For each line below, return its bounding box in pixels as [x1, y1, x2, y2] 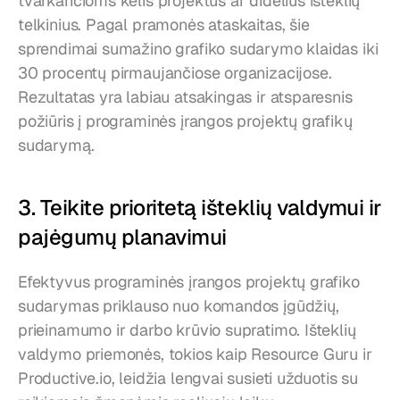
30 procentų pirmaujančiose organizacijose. [18, 62, 332, 84]
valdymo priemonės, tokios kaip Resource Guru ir [18, 344, 372, 365]
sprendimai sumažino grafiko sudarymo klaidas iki [18, 38, 379, 60]
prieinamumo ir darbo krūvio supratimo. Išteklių [18, 320, 356, 341]
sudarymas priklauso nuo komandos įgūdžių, [18, 296, 339, 317]
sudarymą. [18, 135, 95, 156]
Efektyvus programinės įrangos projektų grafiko [18, 271, 360, 293]
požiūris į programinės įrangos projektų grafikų [18, 111, 353, 132]
